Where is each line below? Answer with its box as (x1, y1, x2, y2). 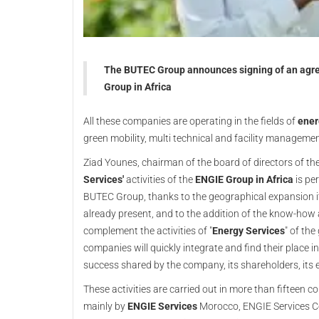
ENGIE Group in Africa (195, 174, 293, 185)
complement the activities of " (83, 225, 212, 236)
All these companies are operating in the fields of (83, 115, 298, 127)
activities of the (124, 174, 195, 185)
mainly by (83, 300, 127, 312)
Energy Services (212, 225, 285, 236)
